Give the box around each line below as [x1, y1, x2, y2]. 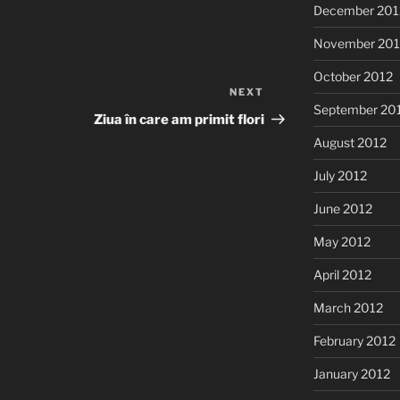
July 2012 [312, 168, 367, 184]
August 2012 [312, 135, 387, 151]
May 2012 [312, 234, 371, 250]
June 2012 [312, 201, 372, 217]
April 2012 [312, 267, 371, 283]
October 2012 [312, 69, 393, 85]
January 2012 [312, 366, 390, 382]
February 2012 [312, 333, 396, 349]
